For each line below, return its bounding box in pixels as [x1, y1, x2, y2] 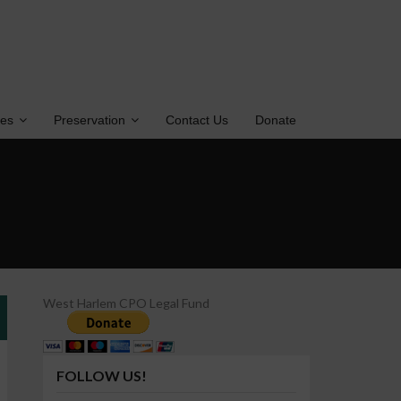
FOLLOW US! [56, 366, 148, 384]
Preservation [54, 112, 125, 127]
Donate [255, 112, 296, 127]
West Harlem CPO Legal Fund [43, 294, 210, 311]
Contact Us [166, 112, 228, 127]
